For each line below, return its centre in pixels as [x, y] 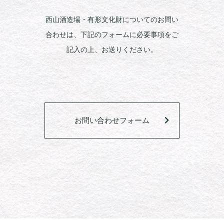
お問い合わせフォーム [112, 120]
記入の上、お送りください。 [112, 50]
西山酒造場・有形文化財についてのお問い [112, 20]
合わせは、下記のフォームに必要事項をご [112, 35]
